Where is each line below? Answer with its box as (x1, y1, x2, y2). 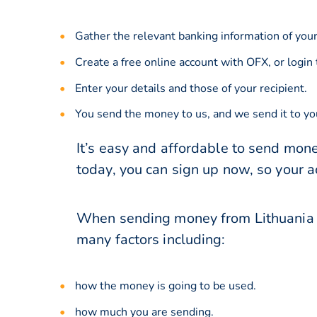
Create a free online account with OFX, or (75, 54, 287, 70)
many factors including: (76, 229, 226, 249)
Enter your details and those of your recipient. (75, 80, 307, 96)
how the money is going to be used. (75, 278, 256, 294)
